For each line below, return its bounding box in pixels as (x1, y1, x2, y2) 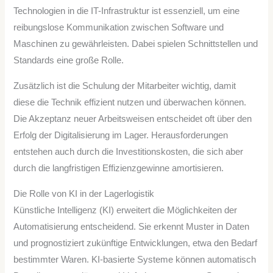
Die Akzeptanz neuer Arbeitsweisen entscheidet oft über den (13, 113, 252, 124)
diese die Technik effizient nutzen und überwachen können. (13, 97, 247, 107)
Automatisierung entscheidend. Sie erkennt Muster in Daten (13, 221, 250, 232)
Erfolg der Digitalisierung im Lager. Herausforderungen (13, 130, 229, 140)
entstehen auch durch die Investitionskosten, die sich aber (13, 146, 244, 157)
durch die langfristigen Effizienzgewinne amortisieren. (13, 163, 224, 173)
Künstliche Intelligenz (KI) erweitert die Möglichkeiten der (13, 205, 238, 215)
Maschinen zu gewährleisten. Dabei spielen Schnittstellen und (13, 39, 258, 49)
